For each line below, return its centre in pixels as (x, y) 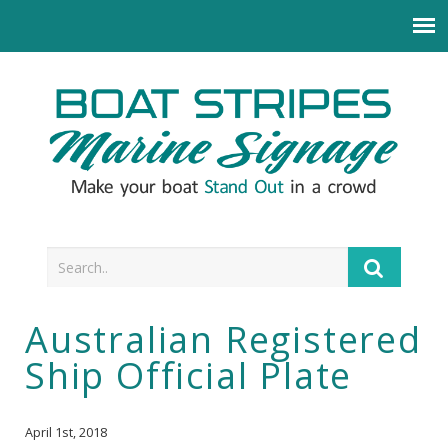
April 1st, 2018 (66, 433)
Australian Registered (223, 340)
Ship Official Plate (189, 376)
